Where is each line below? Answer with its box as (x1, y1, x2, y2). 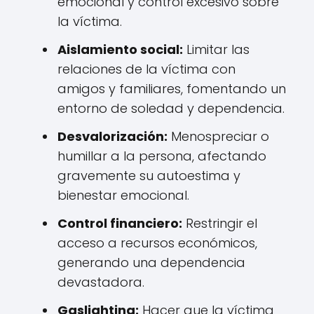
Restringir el (182, 214, 257, 232)
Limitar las (183, 41, 250, 58)
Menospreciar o (168, 128, 269, 145)
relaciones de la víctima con (57, 60, 235, 78)
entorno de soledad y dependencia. (57, 100, 285, 117)
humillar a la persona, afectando (57, 147, 266, 165)
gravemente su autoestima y (57, 167, 240, 184)
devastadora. (57, 273, 144, 291)
